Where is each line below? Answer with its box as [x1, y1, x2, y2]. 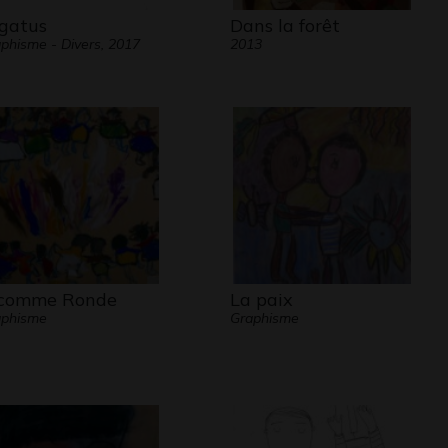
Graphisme [229, 309, 299, 327]
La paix [229, 288, 293, 311]
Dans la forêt [229, 14, 340, 37]
